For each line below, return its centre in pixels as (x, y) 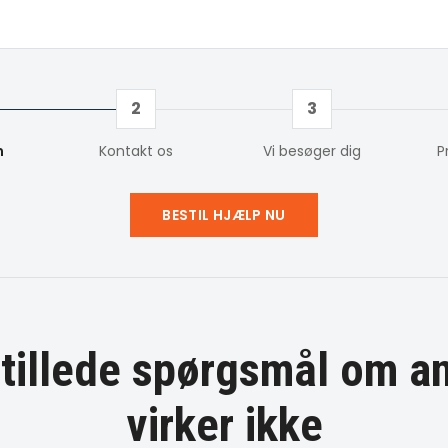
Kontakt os (136, 151)
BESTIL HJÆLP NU (224, 215)
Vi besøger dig (312, 151)
